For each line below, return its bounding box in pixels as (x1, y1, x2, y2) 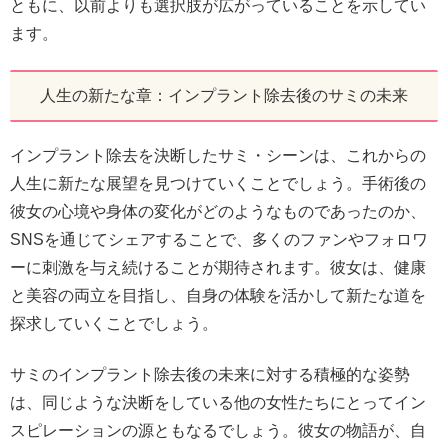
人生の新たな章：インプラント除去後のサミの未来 (40, 87, 408, 105)
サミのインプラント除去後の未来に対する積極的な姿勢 (10, 365, 410, 383)
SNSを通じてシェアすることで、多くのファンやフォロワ (10, 231, 428, 249)
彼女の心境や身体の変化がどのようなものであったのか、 (10, 203, 426, 221)
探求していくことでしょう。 (10, 315, 218, 333)
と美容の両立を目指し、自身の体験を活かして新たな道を (10, 287, 426, 305)
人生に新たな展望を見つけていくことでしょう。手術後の (10, 175, 426, 193)
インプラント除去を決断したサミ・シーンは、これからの (10, 147, 426, 165)
